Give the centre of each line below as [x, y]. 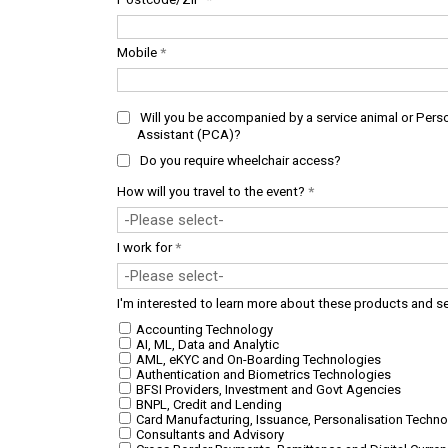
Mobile [138, 52]
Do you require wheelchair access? [240, 160]
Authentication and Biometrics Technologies [262, 374]
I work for [146, 247]
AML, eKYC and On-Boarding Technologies [257, 359]
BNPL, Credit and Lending [207, 404]
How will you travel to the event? [212, 191]
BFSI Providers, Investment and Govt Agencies [267, 389]
